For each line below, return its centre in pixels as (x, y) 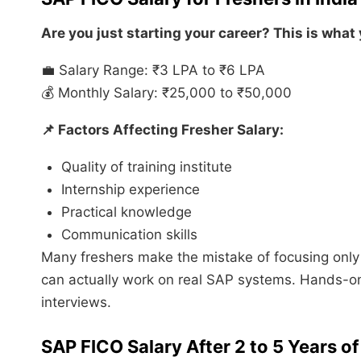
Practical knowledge (127, 212)
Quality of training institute (147, 166)
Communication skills (129, 234)
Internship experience (131, 189)
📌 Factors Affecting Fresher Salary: (162, 129)
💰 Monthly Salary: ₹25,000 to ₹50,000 (166, 92)
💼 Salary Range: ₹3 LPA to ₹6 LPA (153, 70)
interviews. (76, 302)
